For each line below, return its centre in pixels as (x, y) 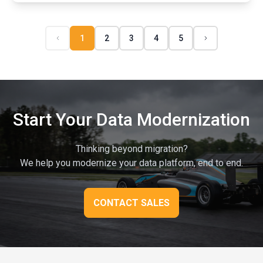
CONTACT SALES (131, 203)
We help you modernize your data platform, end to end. (131, 163)
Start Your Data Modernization (131, 120)
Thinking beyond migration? (131, 149)
